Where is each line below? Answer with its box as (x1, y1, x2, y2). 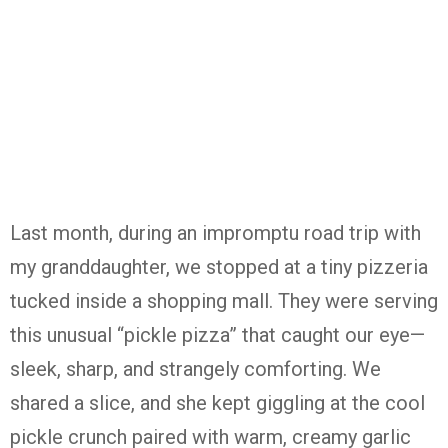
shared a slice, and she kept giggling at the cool (10, 391, 425, 415)
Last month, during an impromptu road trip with (10, 221, 421, 245)
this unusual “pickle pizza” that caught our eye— (10, 323, 425, 347)
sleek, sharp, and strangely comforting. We (10, 357, 381, 381)
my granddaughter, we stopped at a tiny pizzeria (10, 255, 428, 279)
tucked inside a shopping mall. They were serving (10, 289, 438, 313)
